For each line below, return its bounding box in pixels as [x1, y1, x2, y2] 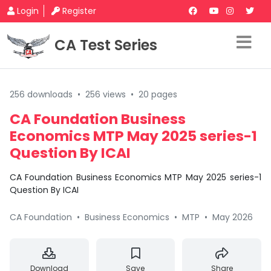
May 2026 [212, 211, 253, 223]
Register [62, 5, 96, 17]
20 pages [139, 88, 177, 100]
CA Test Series [54, 35, 157, 55]
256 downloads [10, 88, 73, 100]
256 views [85, 88, 126, 100]
